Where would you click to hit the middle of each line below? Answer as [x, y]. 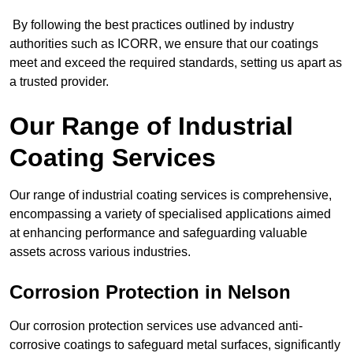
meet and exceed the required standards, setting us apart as [176, 62]
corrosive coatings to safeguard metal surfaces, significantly [175, 344]
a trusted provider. [59, 81]
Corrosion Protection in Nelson [150, 292]
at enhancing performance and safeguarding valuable [158, 232]
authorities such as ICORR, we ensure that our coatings [164, 43]
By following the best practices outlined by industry [152, 24]
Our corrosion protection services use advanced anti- [156, 325]
